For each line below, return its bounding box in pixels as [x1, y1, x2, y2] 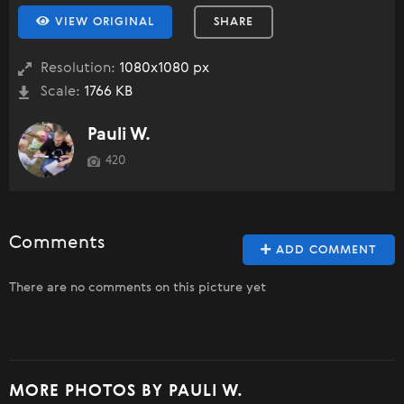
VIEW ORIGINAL [50, 16, 154, 28]
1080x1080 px [115, 61, 209, 76]
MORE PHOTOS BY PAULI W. [9, 383, 243, 399]
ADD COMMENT [271, 244, 377, 256]
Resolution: [41, 61, 115, 76]
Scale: [41, 85, 80, 99]
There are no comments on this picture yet [9, 281, 266, 294]
